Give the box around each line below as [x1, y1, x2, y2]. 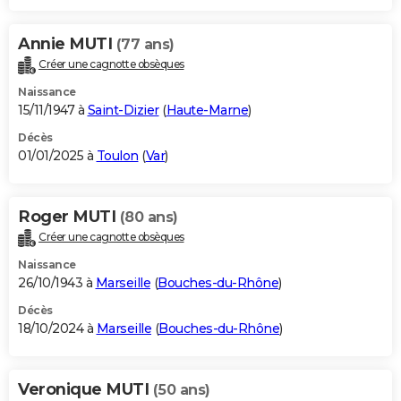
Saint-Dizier [87, 102, 159, 119]
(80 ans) [119, 209, 178, 226]
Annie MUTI [18, 34, 116, 55]
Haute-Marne [166, 102, 248, 119]
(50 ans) [152, 381, 210, 399]
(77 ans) [115, 36, 175, 54]
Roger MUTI [18, 207, 120, 227]
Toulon [96, 148, 139, 165]
